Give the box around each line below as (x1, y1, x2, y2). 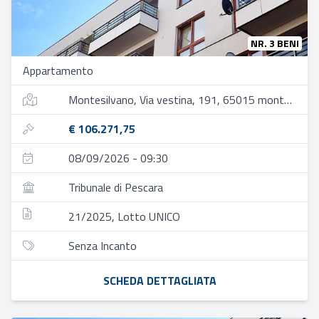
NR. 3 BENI (251, 36, 299, 51)
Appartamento (23, 62, 93, 79)
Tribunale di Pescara (68, 179, 163, 196)
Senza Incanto (68, 237, 137, 254)
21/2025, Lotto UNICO (68, 208, 180, 225)
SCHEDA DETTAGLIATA (103, 272, 216, 289)
